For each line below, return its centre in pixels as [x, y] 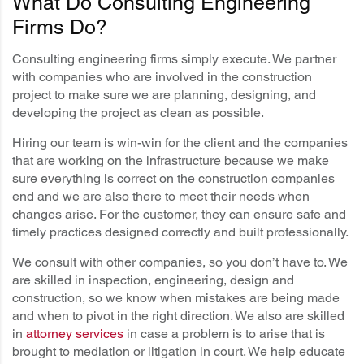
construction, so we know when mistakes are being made [176, 298]
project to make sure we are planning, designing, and [164, 95]
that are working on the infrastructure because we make [171, 161]
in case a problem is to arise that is [224, 334]
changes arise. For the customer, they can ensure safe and [179, 214]
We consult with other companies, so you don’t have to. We [180, 262]
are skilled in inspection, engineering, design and [153, 280]
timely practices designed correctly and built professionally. [180, 232]
